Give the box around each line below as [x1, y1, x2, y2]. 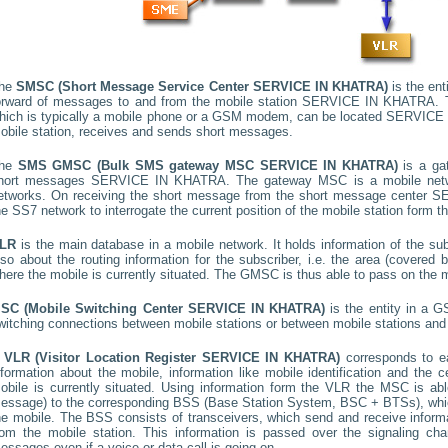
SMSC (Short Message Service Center [16, 79, 253, 94]
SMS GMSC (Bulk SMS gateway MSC [17, 158, 260, 173]
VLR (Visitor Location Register [3, 350, 202, 365]
